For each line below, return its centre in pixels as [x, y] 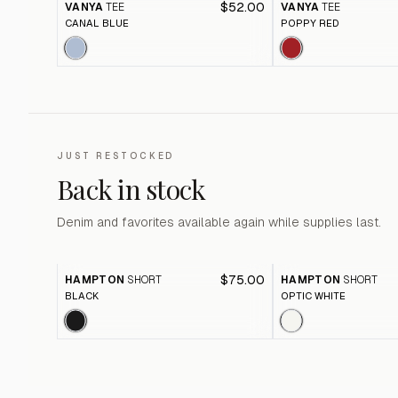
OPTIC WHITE [314, 296]
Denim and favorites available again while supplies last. [219, 222]
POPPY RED [310, 23]
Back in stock [131, 189]
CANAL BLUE [97, 23]
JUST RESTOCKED [116, 156]
